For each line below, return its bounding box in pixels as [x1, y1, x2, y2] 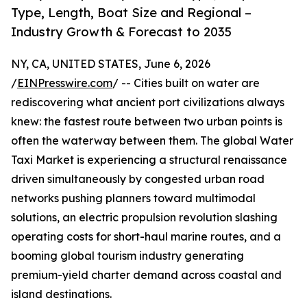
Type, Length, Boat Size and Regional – [11, 5, 251, 21]
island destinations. [11, 287, 112, 302]
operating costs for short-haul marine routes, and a [11, 230, 281, 244]
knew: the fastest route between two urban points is [11, 114, 282, 129]
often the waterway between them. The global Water [11, 134, 293, 148]
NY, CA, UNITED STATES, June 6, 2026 [11, 57, 210, 71]
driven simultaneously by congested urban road [11, 172, 265, 186]
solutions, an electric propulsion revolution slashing [11, 210, 278, 225]
